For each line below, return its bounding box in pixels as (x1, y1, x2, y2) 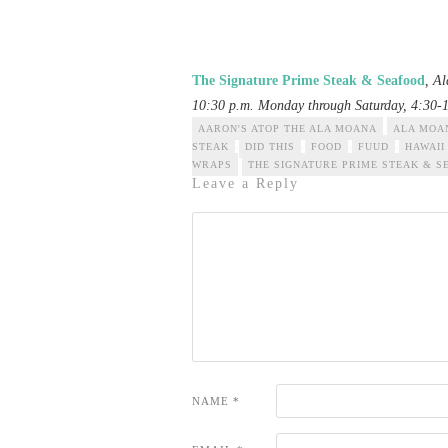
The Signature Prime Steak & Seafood (192, 73, 425, 88)
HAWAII (405, 141, 445, 152)
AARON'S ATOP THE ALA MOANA (198, 123, 377, 134)
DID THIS (245, 141, 295, 152)
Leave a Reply (192, 176, 299, 191)
